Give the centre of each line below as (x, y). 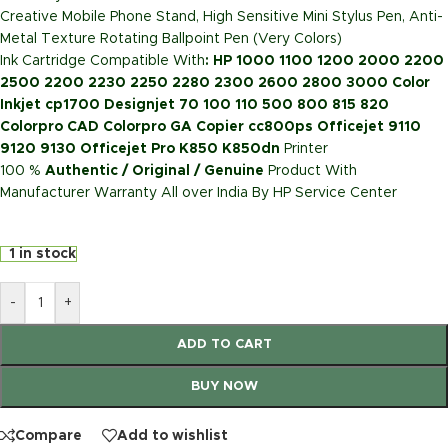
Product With (310, 171)
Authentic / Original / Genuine (154, 171)
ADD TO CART (224, 345)
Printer (306, 149)
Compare (48, 435)
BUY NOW (224, 387)
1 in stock (42, 254)
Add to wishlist (172, 435)
